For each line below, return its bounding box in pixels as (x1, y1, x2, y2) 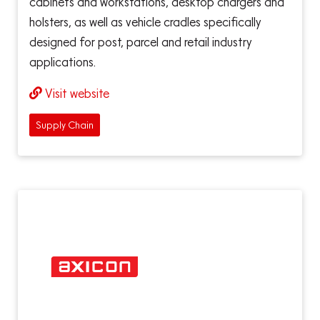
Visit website (45, 84, 109, 104)
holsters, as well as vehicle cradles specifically (29, 12, 261, 32)
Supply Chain (36, 116, 94, 133)
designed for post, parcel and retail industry (29, 32, 252, 52)
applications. (29, 52, 96, 72)
